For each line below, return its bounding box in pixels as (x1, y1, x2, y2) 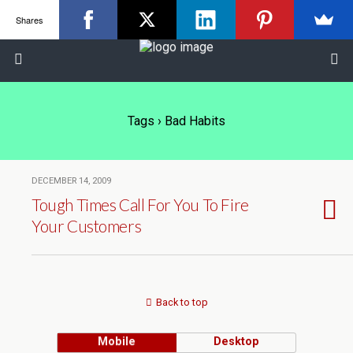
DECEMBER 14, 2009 (32, 176, 111, 186)
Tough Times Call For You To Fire (32, 195, 249, 214)
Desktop (213, 335, 259, 348)
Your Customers (32, 216, 142, 236)
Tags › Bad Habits (128, 113, 225, 128)
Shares (15, 13, 43, 26)
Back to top (155, 296, 208, 308)
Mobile (98, 335, 136, 348)
